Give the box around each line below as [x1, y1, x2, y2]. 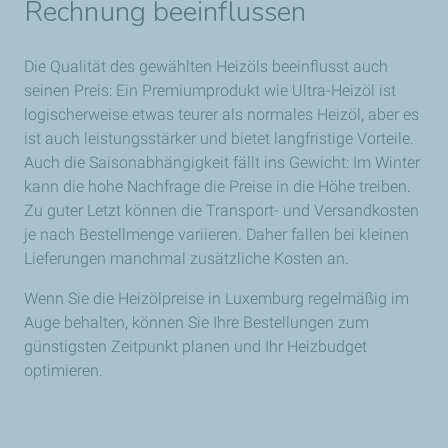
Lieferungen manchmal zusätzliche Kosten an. [24, 248, 349, 268]
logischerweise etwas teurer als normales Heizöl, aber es [24, 104, 419, 124]
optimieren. [24, 360, 103, 380]
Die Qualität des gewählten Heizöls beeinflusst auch [24, 56, 388, 76]
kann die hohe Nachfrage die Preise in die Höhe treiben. [24, 176, 411, 196]
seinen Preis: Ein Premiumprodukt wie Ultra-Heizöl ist [24, 80, 396, 100]
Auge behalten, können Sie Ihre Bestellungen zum [24, 312, 369, 332]
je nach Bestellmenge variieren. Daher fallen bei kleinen [24, 224, 409, 244]
